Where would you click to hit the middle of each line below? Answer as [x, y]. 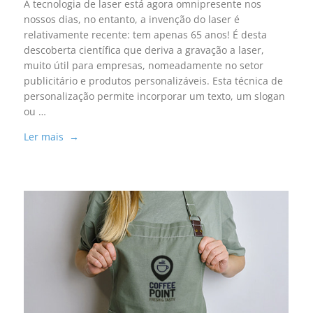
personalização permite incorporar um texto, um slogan [154, 96]
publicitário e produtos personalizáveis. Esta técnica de [153, 81]
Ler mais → [51, 137]
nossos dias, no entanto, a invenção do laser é [131, 20]
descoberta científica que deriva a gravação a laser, [144, 50]
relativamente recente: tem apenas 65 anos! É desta [145, 35]
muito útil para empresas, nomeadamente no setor [143, 66]
